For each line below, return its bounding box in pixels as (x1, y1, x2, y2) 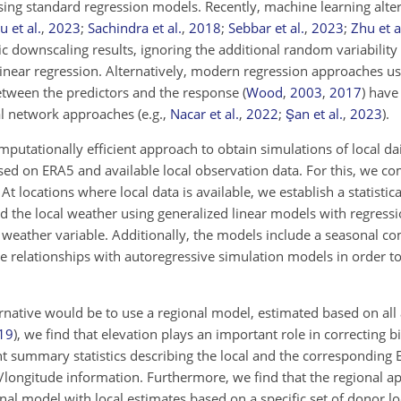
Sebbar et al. (228, 19, 304, 37)
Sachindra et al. (88, 19, 182, 37)
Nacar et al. (170, 105, 239, 123)
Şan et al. (286, 105, 343, 123)
